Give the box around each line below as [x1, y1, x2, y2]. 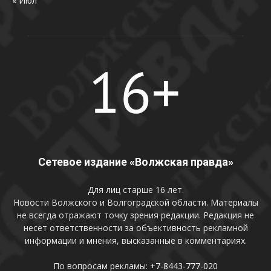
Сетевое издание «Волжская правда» [38, 155, 233, 168]
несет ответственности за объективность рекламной [23, 221, 248, 233]
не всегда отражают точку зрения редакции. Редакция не [17, 209, 254, 221]
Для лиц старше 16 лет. [87, 183, 184, 195]
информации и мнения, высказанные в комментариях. [24, 234, 247, 246]
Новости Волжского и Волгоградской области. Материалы [13, 196, 258, 208]
